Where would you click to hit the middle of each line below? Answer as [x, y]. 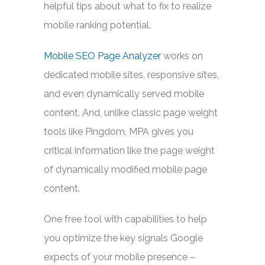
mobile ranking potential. [97, 25]
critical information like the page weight [129, 151]
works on [182, 56]
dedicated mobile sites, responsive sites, [131, 75]
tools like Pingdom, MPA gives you [119, 132]
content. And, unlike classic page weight [131, 113]
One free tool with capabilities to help [125, 219]
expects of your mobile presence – [119, 257]
